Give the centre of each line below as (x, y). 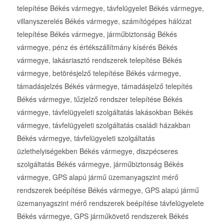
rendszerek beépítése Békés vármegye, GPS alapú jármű (108, 190)
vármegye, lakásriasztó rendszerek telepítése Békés (99, 60)
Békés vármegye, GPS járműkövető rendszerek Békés (102, 216)
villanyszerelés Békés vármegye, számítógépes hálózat (104, 21)
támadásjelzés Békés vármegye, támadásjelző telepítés (104, 86)
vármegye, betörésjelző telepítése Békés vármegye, (99, 73)
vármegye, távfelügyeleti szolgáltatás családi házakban (103, 125)
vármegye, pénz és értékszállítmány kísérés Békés (97, 47)
